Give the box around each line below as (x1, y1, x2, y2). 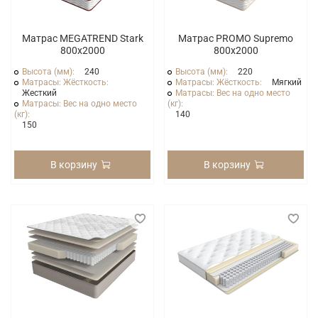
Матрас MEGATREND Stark (21, 32, 143, 44)
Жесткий (22, 87, 57, 98)
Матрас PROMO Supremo (178, 32, 293, 44)
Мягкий (272, 77, 302, 87)
